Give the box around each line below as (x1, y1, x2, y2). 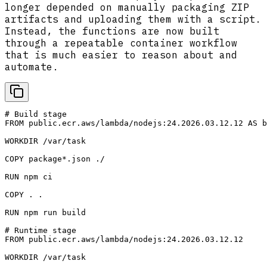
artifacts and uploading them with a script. (5, 13, 261, 25)
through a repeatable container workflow (5, 36, 237, 49)
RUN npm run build (5, 207, 86, 217)
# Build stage (5, 109, 67, 119)
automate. (5, 60, 58, 73)
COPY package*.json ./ (5, 154, 105, 163)
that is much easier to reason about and (5, 48, 237, 61)
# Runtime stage (5, 225, 76, 235)
